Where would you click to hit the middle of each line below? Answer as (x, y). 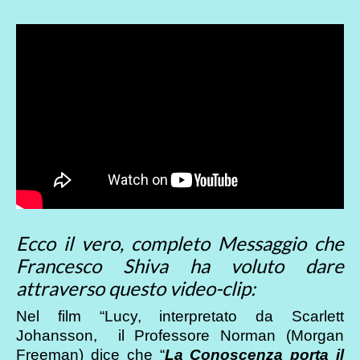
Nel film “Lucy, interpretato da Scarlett (180, 316)
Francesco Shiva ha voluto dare (180, 266)
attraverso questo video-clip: (136, 288)
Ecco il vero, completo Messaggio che (180, 243)
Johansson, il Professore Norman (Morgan (180, 335)
